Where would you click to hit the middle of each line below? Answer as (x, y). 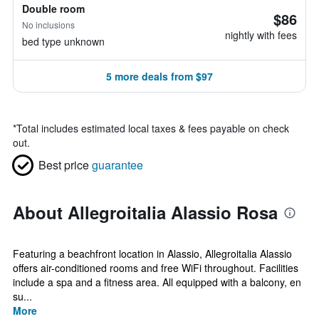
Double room (53, 9)
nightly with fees (261, 35)
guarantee (117, 165)
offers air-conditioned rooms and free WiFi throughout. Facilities (156, 268)
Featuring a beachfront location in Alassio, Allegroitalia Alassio (152, 253)
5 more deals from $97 (159, 76)
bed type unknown (63, 41)
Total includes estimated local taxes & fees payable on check (153, 128)
